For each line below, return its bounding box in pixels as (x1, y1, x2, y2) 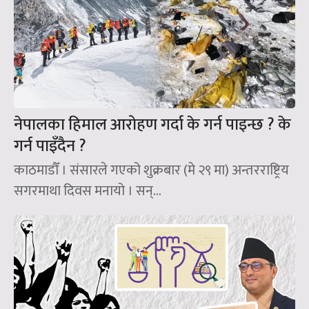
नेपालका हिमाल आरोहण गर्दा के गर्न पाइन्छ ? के (14, 110, 291, 139)
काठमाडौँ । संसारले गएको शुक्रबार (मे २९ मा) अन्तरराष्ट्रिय (14, 158, 289, 182)
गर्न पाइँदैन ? (14, 132, 86, 160)
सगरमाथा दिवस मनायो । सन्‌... (14, 179, 161, 203)
